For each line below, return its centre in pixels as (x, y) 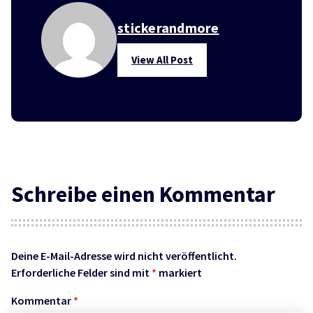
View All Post (162, 59)
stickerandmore (168, 27)
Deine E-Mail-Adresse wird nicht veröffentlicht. (124, 256)
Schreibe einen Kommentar (143, 194)
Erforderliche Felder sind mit (81, 273)
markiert (179, 273)
